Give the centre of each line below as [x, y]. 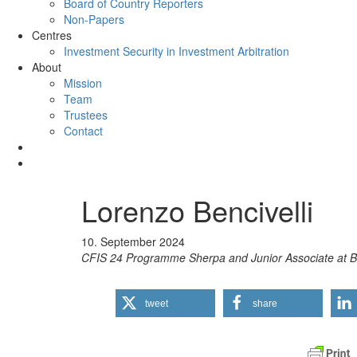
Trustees [86, 115]
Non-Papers [94, 19]
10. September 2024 [133, 241]
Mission [83, 83]
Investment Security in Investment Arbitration [177, 51]
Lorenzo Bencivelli [197, 210]
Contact [83, 131]
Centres [52, 35]
